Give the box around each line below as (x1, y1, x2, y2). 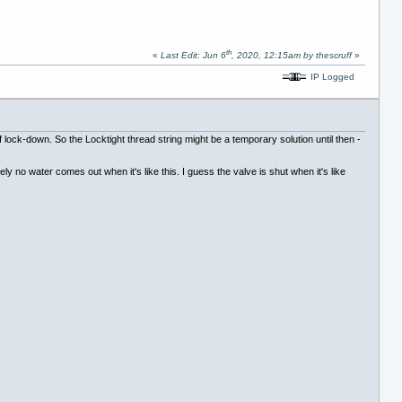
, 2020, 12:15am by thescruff (231, 50, 352, 61)
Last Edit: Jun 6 (160, 50, 226, 61)
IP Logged (308, 71, 355, 82)
